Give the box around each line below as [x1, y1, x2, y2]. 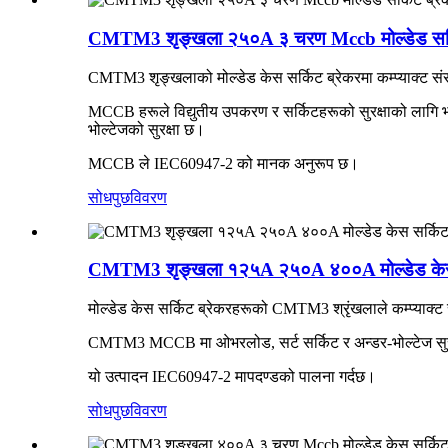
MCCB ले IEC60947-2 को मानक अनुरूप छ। [88, 154, 359, 172]
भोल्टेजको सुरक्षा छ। [88, 120, 205, 138]
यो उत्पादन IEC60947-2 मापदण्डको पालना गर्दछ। [88, 368, 376, 386]
